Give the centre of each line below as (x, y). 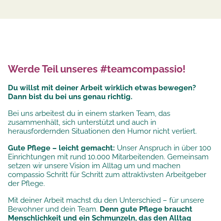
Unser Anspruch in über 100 (163, 148)
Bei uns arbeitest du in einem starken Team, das (89, 114)
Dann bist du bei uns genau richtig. (70, 97)
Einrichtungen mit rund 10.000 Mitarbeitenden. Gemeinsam (108, 157)
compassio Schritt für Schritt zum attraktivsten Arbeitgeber (107, 175)
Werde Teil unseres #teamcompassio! (97, 69)
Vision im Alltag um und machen (125, 166)
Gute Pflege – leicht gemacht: (61, 148)
